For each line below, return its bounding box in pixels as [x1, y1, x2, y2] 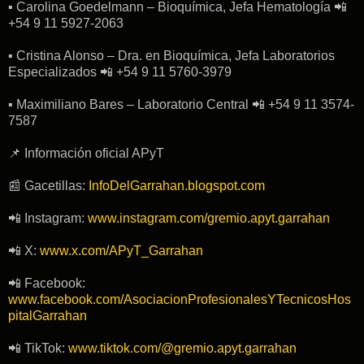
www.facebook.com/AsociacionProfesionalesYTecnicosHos [8, 292, 351, 306]
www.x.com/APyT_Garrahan [40, 243, 203, 258]
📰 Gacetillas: [8, 178, 89, 193]
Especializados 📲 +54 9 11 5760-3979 [8, 64, 232, 79]
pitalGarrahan [8, 308, 87, 323]
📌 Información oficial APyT [8, 145, 164, 160]
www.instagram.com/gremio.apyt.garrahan [88, 210, 330, 225]
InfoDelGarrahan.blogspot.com [89, 178, 265, 193]
